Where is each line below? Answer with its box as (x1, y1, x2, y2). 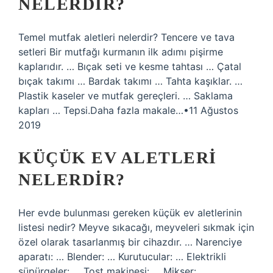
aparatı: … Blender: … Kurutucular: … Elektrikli (18, 250, 226, 263)
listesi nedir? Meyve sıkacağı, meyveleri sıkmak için (18, 221, 254, 233)
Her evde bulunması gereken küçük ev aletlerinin (18, 207, 242, 219)
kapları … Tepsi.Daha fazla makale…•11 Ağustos (18, 104, 238, 116)
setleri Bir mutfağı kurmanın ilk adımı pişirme (18, 46, 223, 58)
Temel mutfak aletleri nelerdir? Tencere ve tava (18, 31, 235, 43)
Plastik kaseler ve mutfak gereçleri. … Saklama (18, 90, 233, 102)
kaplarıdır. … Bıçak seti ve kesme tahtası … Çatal (18, 60, 241, 73)
